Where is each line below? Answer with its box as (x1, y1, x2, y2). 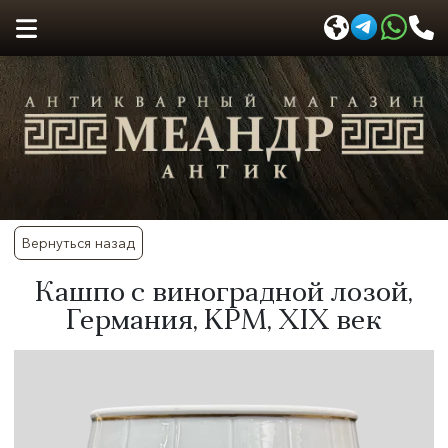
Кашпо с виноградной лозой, (35, 280, 413, 308)
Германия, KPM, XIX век (66, 308, 382, 336)
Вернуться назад (22, 234, 135, 252)
